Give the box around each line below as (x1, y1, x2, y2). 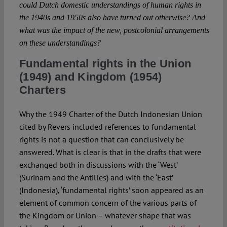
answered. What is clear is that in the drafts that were (19, 147, 201, 158)
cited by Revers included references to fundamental (19, 122, 196, 132)
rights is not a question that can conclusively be (19, 134, 184, 145)
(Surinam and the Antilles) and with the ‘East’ (19, 172, 173, 183)
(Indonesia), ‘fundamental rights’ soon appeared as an (19, 185, 204, 196)
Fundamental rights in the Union (19, 57, 192, 70)
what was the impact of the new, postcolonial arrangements (19, 26, 209, 35)
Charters (19, 84, 66, 97)
